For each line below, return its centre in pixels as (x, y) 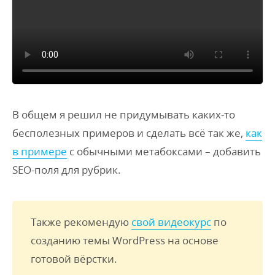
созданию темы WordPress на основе (125, 240)
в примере (40, 151)
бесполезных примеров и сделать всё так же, (129, 133)
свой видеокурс (171, 222)
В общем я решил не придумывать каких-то (124, 114)
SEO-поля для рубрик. (67, 170)
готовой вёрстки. (74, 259)
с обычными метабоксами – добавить (164, 151)
